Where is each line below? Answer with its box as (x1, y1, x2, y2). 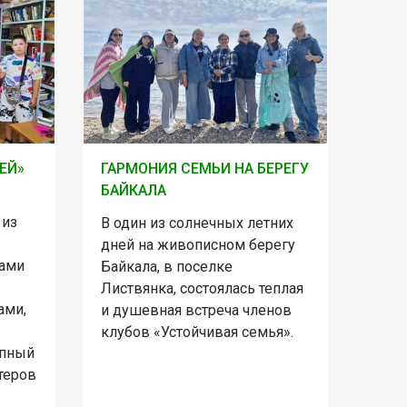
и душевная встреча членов (100, 302, 292, 320)
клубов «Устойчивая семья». (100, 323, 293, 342)
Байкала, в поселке (100, 258, 233, 276)
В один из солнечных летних (100, 214, 293, 233)
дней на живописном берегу (100, 236, 295, 254)
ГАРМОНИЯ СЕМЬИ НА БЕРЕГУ (100, 160, 309, 178)
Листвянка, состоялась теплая (100, 280, 303, 298)
